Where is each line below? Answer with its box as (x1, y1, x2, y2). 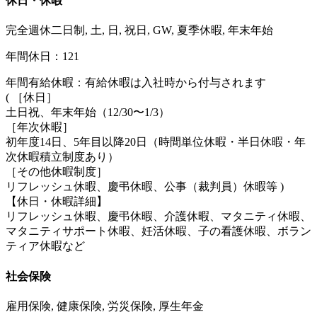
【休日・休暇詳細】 (6, 195, 108, 208)
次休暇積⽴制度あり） (6, 151, 119, 163)
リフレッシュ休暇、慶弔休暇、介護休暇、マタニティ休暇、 (6, 210, 311, 223)
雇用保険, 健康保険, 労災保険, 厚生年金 (6, 300, 204, 313)
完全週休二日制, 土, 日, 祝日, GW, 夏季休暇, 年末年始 (6, 24, 273, 37)
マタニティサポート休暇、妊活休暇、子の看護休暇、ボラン (6, 225, 311, 238)
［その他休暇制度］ (6, 166, 108, 178)
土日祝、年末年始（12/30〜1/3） (6, 106, 170, 119)
